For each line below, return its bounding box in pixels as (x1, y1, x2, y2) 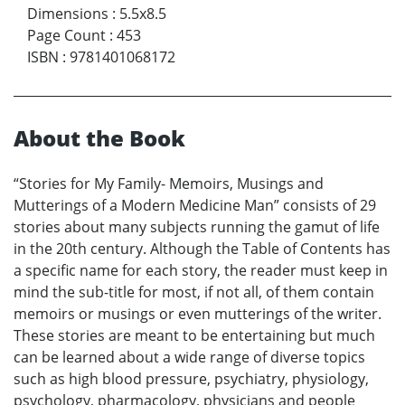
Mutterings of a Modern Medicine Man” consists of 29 (14, 195, 376, 216)
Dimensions (27, 4, 108, 24)
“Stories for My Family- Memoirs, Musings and (14, 174, 324, 194)
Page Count (27, 25, 106, 46)
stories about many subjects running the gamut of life (14, 217, 380, 238)
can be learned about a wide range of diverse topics (14, 347, 365, 368)
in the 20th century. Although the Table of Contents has (14, 239, 391, 259)
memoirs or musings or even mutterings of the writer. (14, 304, 381, 325)
